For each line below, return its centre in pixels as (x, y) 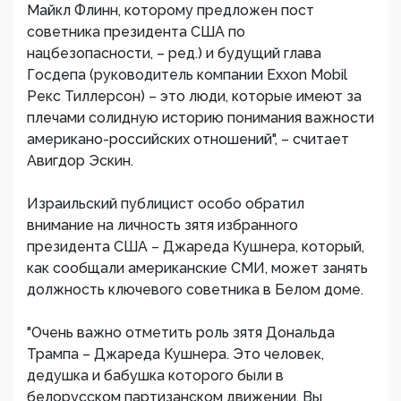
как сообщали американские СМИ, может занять (197, 268)
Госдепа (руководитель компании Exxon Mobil (187, 75)
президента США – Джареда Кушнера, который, (196, 247)
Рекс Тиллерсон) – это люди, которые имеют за (194, 96)
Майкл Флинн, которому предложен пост (171, 10)
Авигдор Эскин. (80, 161)
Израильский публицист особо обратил (166, 204)
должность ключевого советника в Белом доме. (195, 290)
